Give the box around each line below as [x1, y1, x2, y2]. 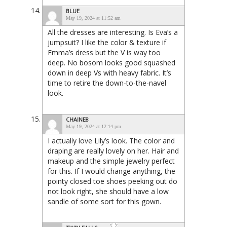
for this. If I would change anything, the [48, 166, 175, 176]
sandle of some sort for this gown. [48, 197, 161, 207]
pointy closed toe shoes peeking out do [48, 176, 177, 186]
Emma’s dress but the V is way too [48, 48, 161, 58]
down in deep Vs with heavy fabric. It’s [48, 68, 171, 78]
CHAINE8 [66, 116, 89, 124]
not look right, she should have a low [48, 186, 169, 197]
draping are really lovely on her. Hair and [48, 146, 179, 156]
